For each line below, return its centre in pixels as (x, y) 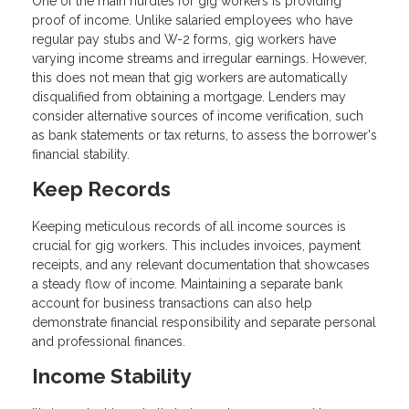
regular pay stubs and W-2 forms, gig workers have (184, 40)
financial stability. (81, 155)
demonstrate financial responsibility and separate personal (204, 322)
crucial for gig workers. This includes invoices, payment (196, 245)
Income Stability (111, 376)
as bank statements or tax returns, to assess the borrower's (204, 136)
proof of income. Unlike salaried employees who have (192, 21)
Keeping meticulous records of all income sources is (189, 226)
